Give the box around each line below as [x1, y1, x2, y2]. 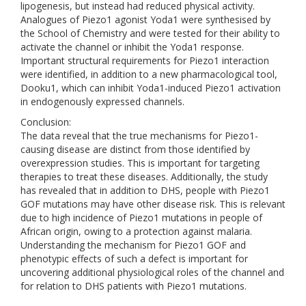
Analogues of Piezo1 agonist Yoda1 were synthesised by [20, 13, 270, 26]
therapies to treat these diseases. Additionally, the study [20, 170, 268, 183]
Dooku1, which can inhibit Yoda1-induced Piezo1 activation [20, 81, 281, 94]
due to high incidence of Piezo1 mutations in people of [20, 211, 262, 224]
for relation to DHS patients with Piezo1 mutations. [20, 279, 247, 292]
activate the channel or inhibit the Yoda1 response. [20, 40, 244, 53]
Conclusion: [20, 115, 71, 128]
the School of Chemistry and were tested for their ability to [20, 27, 280, 40]
